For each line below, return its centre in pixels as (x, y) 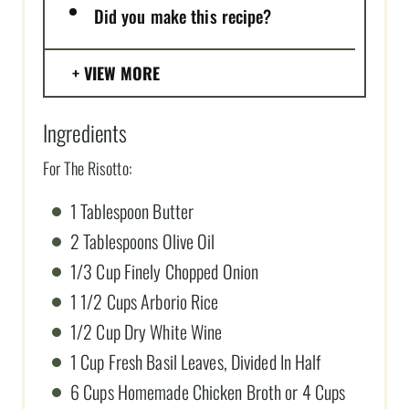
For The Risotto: (87, 168)
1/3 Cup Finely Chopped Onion (165, 271)
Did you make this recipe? (183, 15)
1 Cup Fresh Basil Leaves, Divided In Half (196, 361)
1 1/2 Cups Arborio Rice (145, 301)
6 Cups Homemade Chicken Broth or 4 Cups (208, 391)
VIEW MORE (122, 73)
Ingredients (85, 132)
